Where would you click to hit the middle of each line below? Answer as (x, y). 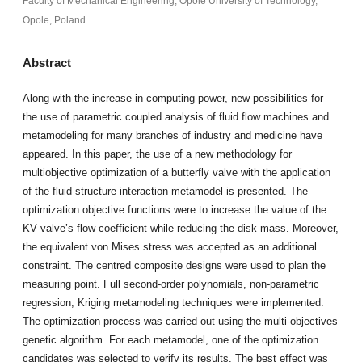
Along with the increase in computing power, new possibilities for (173, 99)
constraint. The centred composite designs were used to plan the (174, 266)
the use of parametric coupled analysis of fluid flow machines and (175, 117)
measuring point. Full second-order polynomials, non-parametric (170, 284)
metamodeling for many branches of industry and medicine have (172, 136)
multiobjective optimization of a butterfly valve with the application (176, 173)
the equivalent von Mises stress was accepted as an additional (169, 247)
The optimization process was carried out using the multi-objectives (180, 322)
